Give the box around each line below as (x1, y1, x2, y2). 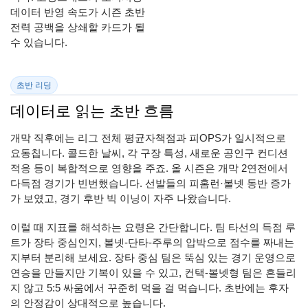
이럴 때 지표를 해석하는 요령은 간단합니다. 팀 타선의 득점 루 (10, 221, 296, 234)
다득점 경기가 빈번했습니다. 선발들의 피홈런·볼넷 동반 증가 (10, 177, 291, 190)
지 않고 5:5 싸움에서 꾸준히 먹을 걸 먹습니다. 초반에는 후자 (10, 282, 289, 294)
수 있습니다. (10, 36, 67, 49)
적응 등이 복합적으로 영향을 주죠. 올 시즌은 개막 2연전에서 (10, 162, 288, 175)
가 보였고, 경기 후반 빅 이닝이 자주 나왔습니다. (10, 192, 231, 205)
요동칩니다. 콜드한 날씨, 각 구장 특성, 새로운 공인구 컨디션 (10, 147, 288, 159)
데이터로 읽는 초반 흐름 (10, 102, 174, 120)
